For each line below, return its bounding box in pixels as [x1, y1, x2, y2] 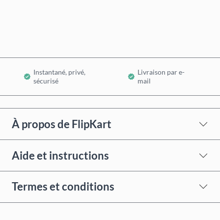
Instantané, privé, [33, 68, 85, 77]
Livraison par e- [137, 68, 185, 77]
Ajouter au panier [86, 25, 145, 34]
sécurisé [33, 77, 58, 85]
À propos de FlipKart [12, 117, 111, 131]
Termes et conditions [12, 180, 114, 193]
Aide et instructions [12, 148, 109, 162]
